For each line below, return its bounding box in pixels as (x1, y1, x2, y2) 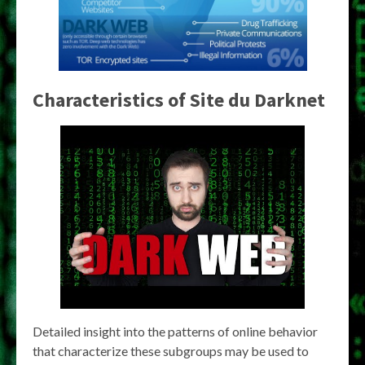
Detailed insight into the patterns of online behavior (33, 323, 318, 339)
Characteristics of (33, 86, 190, 112)
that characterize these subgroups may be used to (33, 342, 309, 358)
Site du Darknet (190, 86, 325, 112)
